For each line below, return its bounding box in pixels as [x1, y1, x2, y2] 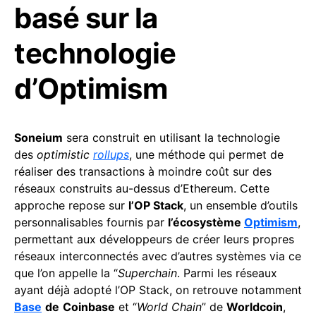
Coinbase [63, 300, 115, 315]
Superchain [118, 266, 177, 281]
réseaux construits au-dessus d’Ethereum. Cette [14, 181, 269, 196]
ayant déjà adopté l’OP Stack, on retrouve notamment [14, 283, 302, 298]
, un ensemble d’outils [183, 198, 298, 213]
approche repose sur [14, 198, 128, 213]
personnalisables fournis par [14, 215, 168, 230]
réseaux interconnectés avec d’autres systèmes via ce [14, 249, 301, 264]
